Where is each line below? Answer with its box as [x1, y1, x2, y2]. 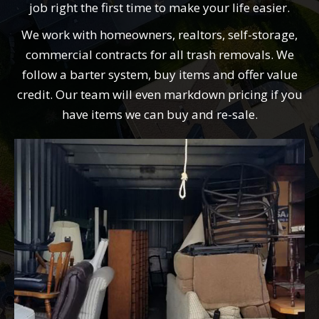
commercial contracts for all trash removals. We [25, 46, 294, 63]
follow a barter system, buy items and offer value [21, 66, 298, 83]
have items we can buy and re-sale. [61, 105, 258, 122]
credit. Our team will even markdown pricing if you [16, 85, 303, 103]
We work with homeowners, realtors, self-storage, [21, 26, 298, 43]
